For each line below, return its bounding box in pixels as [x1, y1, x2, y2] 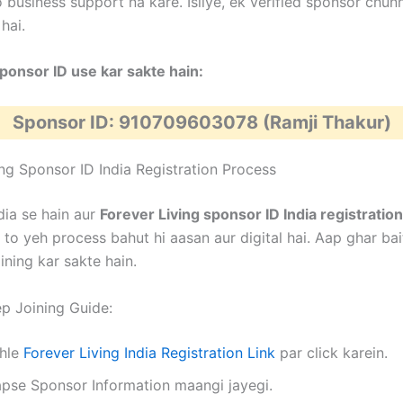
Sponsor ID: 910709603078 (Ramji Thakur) [12, 111, 391, 133]
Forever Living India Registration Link [23, 343, 275, 362]
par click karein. [275, 343, 388, 362]
